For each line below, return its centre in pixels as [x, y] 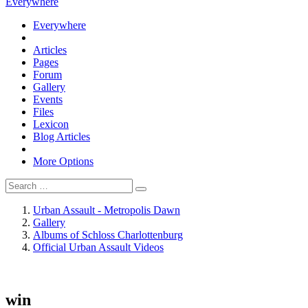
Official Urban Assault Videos [98, 247]
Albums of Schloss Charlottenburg [108, 235]
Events [48, 99]
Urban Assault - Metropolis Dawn [107, 210]
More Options [63, 161]
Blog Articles [62, 136]
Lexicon [51, 124]
